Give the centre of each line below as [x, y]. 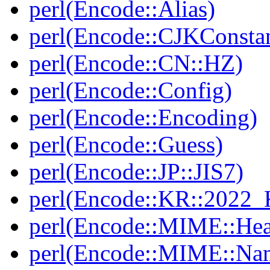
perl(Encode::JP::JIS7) [136, 172]
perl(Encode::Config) [130, 90]
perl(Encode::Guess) [126, 145]
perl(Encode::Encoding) [143, 118]
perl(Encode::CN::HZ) [136, 63]
